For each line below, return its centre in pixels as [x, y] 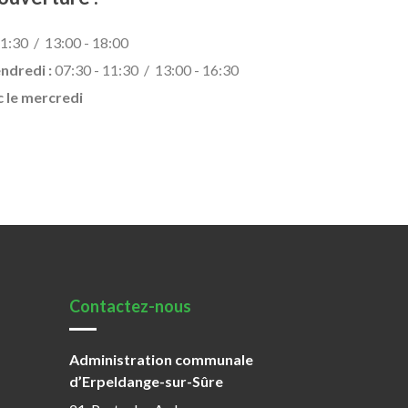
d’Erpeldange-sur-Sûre [146, 381]
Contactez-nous [130, 306]
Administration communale [161, 359]
